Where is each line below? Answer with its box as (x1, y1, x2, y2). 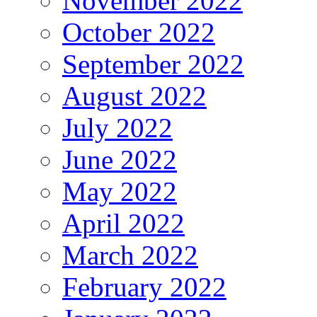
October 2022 (62, 16, 215, 47)
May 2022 (62, 175, 177, 207)
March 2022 (62, 239, 198, 270)
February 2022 (62, 271, 226, 302)
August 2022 (62, 80, 207, 111)
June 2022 (62, 144, 177, 175)
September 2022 (62, 48, 244, 79)
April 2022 (62, 207, 185, 238)
